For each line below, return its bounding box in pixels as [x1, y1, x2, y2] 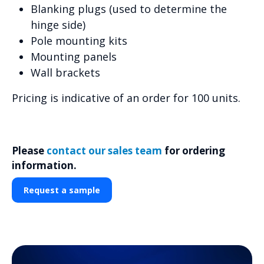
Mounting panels [31, 49, 117, 64]
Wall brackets [31, 65, 100, 80]
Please [12, 144, 47, 158]
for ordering [162, 144, 225, 158]
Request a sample [24, 184, 100, 196]
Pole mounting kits [31, 34, 127, 48]
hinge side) [31, 18, 85, 32]
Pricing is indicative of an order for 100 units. [12, 91, 240, 105]
